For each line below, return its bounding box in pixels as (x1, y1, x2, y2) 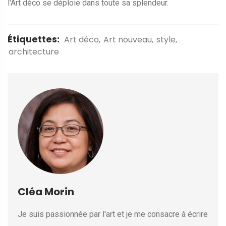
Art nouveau (103, 34, 152, 46)
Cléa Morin (18, 185, 74, 199)
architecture (9, 46, 59, 58)
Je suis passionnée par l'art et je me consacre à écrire (18, 209, 208, 219)
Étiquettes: (8, 33, 60, 46)
